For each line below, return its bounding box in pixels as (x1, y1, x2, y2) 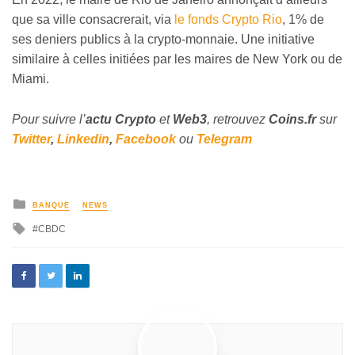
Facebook (116, 132, 176, 146)
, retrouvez (207, 112, 269, 126)
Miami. (12, 72, 49, 86)
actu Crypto (86, 112, 156, 126)
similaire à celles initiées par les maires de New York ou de (12, 52, 342, 67)
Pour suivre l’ (12, 112, 86, 126)
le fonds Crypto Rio (174, 13, 282, 27)
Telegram (197, 132, 252, 146)
